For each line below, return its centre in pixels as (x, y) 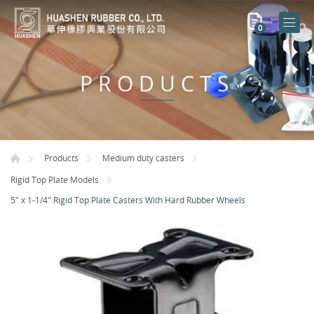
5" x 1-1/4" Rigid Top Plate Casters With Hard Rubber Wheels (128, 200)
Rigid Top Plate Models (55, 179)
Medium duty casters (143, 158)
